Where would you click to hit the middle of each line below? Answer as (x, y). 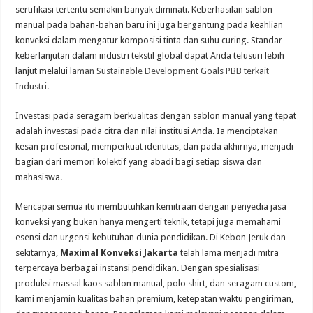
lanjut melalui (43, 71)
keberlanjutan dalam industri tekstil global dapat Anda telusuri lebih (150, 55)
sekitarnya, (38, 252)
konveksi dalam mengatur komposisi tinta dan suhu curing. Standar (149, 40)
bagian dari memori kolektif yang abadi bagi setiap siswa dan (139, 161)
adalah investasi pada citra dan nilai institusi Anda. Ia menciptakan (147, 131)
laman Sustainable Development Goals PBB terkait (170, 71)
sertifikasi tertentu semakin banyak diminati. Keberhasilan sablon (144, 9)
